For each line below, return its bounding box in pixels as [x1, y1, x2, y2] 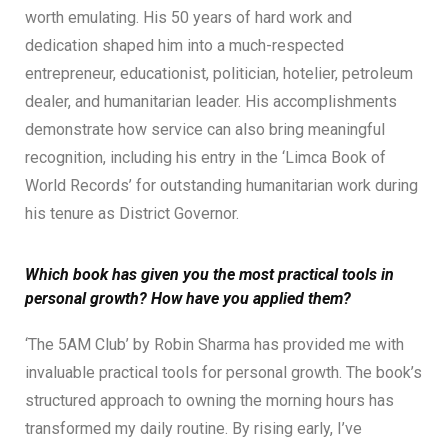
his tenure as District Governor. [25, 203, 239, 223]
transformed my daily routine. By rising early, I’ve [25, 418, 362, 438]
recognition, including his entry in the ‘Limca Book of [25, 147, 386, 167]
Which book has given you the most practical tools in [25, 264, 394, 284]
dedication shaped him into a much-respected [25, 35, 344, 55]
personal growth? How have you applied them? [25, 288, 351, 308]
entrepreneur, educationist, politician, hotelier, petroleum [25, 63, 413, 83]
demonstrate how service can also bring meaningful [25, 119, 385, 139]
